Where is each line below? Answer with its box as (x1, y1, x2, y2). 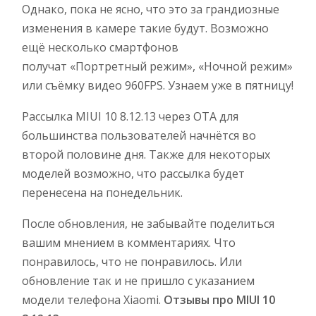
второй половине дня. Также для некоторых (22, 147, 270, 163)
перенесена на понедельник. (22, 185, 183, 201)
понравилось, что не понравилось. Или (22, 254, 242, 270)
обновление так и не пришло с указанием (22, 273, 255, 289)
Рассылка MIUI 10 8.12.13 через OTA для (22, 109, 238, 125)
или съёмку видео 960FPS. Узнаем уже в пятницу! (22, 78, 293, 94)
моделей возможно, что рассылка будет (22, 166, 245, 182)
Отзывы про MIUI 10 (164, 292, 275, 308)
